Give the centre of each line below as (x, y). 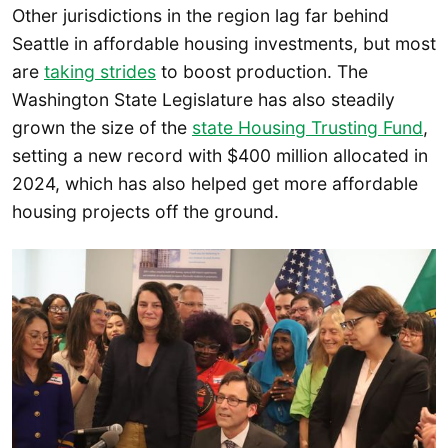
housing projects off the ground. (145, 211)
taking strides (100, 71)
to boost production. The (262, 71)
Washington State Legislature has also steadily (203, 99)
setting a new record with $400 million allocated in (220, 155)
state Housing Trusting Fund (307, 127)
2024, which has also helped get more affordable (215, 183)
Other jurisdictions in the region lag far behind (200, 15)
